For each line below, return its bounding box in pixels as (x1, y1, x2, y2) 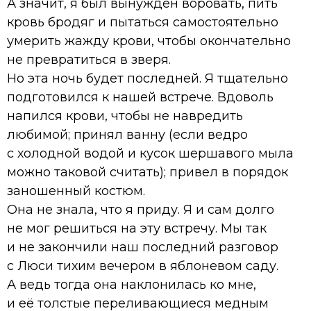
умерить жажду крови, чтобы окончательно (7, 33, 291, 49)
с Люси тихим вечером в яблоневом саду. (7, 258, 278, 274)
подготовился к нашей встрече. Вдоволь (7, 89, 274, 105)
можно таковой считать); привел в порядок (7, 164, 288, 180)
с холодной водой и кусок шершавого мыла (7, 145, 294, 161)
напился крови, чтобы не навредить (7, 108, 243, 124)
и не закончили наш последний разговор (7, 239, 278, 255)
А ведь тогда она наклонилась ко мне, (7, 276, 256, 292)
